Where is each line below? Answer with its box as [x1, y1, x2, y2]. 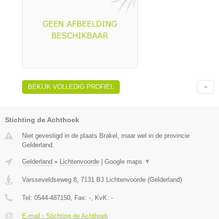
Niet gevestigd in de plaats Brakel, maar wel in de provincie [22, 131, 190, 139]
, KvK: [91, 194, 111, 201]
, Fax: [70, 194, 89, 201]
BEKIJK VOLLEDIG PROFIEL [28, 83, 114, 90]
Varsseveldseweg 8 [22, 175, 77, 183]
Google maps [105, 157, 144, 165]
